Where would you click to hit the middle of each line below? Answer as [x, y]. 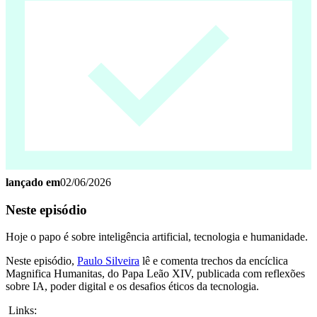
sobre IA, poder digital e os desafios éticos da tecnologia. [132, 287]
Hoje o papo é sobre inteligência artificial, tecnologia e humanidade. [157, 237]
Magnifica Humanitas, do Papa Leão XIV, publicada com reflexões [155, 274]
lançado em [33, 182]
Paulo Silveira [108, 261]
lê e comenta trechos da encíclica [214, 261]
